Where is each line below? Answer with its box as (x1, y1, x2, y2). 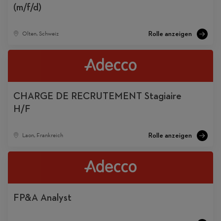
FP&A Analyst (13, 190, 72, 204)
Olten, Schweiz (22, 30, 59, 37)
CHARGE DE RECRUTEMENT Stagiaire (13, 89, 182, 102)
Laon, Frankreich (22, 131, 63, 139)
